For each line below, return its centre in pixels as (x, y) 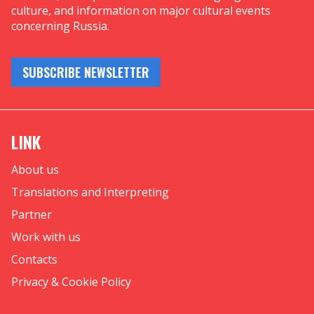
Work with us (46, 237)
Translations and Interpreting (90, 192)
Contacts (34, 259)
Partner (32, 214)
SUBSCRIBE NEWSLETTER (86, 72)
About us (35, 169)
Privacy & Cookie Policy (71, 281)
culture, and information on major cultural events (141, 10)
